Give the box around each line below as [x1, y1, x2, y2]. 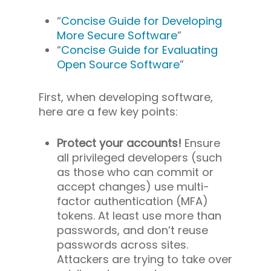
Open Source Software [57, 56, 180, 72]
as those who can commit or [57, 164, 214, 180]
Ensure [181, 135, 220, 151]
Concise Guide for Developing [61, 13, 222, 28]
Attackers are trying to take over [57, 251, 232, 267]
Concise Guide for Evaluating [61, 42, 218, 57]
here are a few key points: [39, 103, 178, 119]
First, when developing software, [39, 89, 213, 105]
